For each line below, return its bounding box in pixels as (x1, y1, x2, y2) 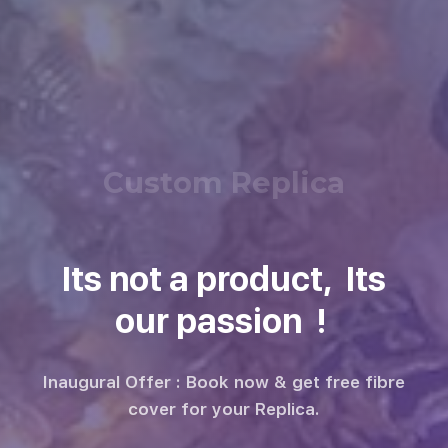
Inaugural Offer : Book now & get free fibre (43, 372, 405, 393)
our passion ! (114, 301, 334, 342)
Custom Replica (103, 165, 345, 201)
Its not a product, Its (62, 259, 386, 300)
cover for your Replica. (128, 399, 320, 420)
